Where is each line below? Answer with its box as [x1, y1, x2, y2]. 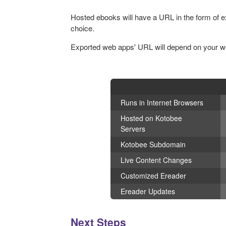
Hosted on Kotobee [121, 113, 182, 124]
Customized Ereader [121, 171, 186, 181]
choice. [71, 23, 96, 34]
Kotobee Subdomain [121, 139, 186, 150]
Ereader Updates [121, 186, 175, 197]
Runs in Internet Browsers [121, 97, 203, 108]
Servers [121, 124, 147, 134]
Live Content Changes [121, 155, 192, 165]
